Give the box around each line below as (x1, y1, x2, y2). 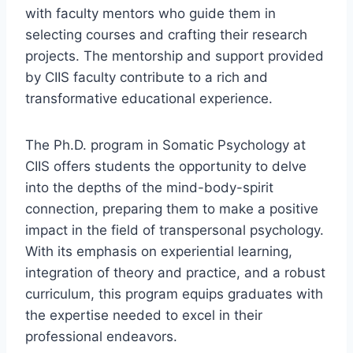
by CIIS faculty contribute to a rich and (25, 69, 268, 85)
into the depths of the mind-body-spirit (25, 179, 273, 195)
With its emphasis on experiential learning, (25, 243, 292, 259)
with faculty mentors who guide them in (25, 5, 276, 21)
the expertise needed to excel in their (25, 307, 262, 323)
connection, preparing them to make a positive (25, 200, 318, 217)
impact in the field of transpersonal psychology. (25, 221, 324, 238)
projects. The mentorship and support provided (25, 47, 324, 64)
